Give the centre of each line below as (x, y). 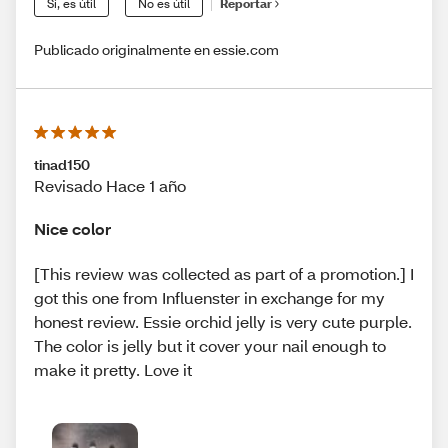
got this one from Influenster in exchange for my (209, 298)
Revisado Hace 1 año (110, 185)
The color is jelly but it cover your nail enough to (210, 346)
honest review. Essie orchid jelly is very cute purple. (223, 322)
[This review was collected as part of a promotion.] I (224, 274)
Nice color (72, 228)
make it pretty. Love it (113, 370)
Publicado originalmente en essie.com (156, 49)
